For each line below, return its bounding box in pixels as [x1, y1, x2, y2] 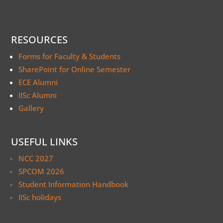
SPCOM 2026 [18, 166, 65, 177]
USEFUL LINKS [11, 135, 78, 149]
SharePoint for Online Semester [18, 64, 131, 75]
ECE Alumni [18, 77, 58, 88]
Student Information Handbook [18, 179, 129, 190]
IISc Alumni [18, 90, 57, 101]
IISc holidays [18, 192, 62, 203]
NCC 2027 [18, 153, 54, 164]
